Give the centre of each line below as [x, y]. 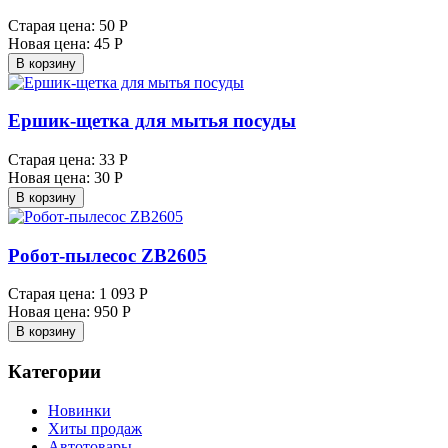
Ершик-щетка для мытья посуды [152, 121]
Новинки [79, 410]
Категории [54, 372]
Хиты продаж [95, 428]
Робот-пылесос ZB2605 [107, 255]
